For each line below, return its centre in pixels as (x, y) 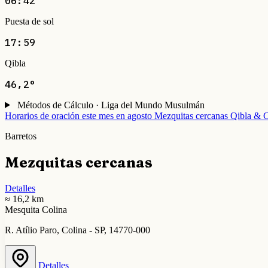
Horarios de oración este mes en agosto (78, 115)
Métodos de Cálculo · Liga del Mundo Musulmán (111, 105)
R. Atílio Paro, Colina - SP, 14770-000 (77, 230)
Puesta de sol (29, 21)
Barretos (21, 136)
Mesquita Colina (36, 209)
